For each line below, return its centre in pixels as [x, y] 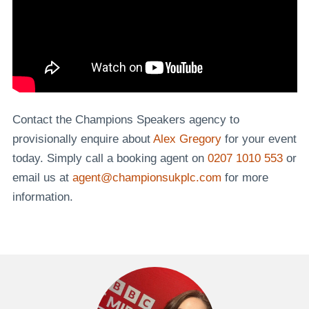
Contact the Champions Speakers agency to [126, 119]
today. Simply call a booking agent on [110, 158]
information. [42, 197]
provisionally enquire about [82, 139]
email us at [42, 177]
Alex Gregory [187, 139]
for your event [259, 139]
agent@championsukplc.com [147, 177]
